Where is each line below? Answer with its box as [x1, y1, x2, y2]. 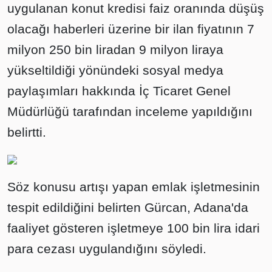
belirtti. [7, 124, 46, 139]
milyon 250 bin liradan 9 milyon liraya [7, 42, 223, 56]
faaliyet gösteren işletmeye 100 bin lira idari [7, 220, 260, 235]
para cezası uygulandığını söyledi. [7, 241, 206, 256]
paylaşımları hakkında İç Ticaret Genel [7, 83, 231, 98]
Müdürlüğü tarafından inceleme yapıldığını [7, 104, 253, 118]
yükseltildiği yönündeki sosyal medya [7, 63, 223, 77]
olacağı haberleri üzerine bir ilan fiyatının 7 [7, 21, 254, 36]
